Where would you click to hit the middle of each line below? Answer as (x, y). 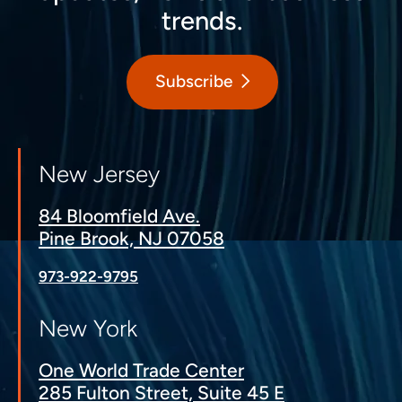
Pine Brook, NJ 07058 (131, 238)
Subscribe (193, 82)
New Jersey (99, 174)
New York (88, 328)
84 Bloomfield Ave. (119, 215)
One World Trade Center (141, 370)
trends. (202, 20)
